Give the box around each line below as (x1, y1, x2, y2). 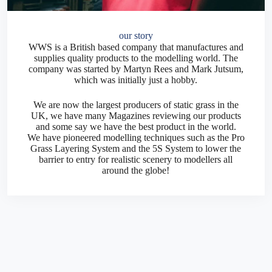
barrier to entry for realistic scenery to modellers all (39, 154, 233, 165)
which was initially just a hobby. (74, 75, 198, 85)
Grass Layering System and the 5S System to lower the (30, 143, 242, 154)
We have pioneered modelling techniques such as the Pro (27, 132, 245, 143)
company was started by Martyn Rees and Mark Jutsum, (28, 64, 243, 74)
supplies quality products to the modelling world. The (33, 53, 238, 63)
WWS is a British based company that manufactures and (28, 42, 243, 52)
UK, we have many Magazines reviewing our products (30, 110, 241, 121)
